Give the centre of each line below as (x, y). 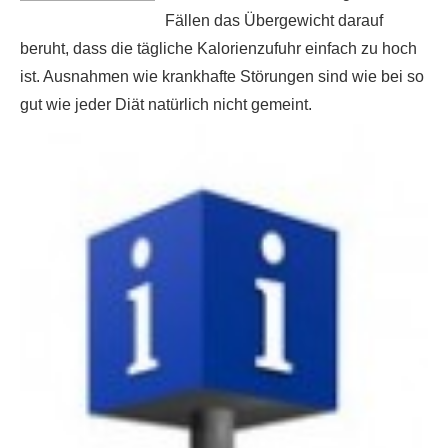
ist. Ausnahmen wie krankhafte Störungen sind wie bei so (222, 76)
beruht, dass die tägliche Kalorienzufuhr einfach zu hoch (218, 48)
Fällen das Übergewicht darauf (274, 20)
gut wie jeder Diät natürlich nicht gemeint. (166, 104)
